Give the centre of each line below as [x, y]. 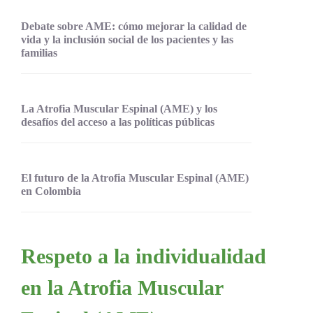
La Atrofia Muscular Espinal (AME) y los [119, 109]
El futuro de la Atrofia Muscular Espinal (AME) [135, 178]
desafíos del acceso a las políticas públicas [118, 122]
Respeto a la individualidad [144, 256]
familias [39, 53]
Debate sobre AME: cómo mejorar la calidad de [134, 26]
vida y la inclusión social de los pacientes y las [127, 39]
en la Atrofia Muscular [122, 287]
